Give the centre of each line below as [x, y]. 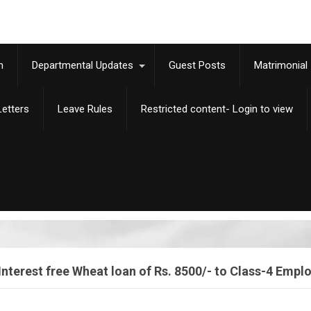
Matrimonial [281, 65]
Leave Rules [85, 109]
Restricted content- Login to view [217, 109]
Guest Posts [197, 65]
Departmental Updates [83, 65]
